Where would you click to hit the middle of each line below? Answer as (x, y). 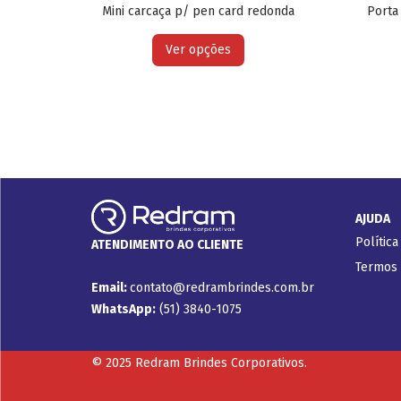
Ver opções (199, 49)
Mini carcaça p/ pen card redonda (199, 11)
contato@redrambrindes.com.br (222, 287)
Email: (111, 287)
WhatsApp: (124, 309)
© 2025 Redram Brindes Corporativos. (199, 363)
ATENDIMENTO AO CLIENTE (167, 244)
